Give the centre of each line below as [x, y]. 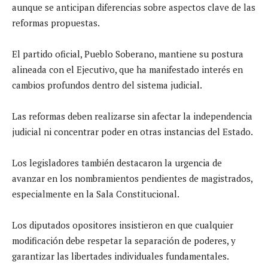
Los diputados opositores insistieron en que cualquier [123, 225]
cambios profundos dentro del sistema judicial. [107, 85]
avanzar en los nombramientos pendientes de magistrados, [132, 178]
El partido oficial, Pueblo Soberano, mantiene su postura [128, 54]
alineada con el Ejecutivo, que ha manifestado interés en [127, 69]
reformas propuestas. [56, 22]
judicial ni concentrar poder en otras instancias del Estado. [133, 131]
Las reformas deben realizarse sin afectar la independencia [132, 116]
